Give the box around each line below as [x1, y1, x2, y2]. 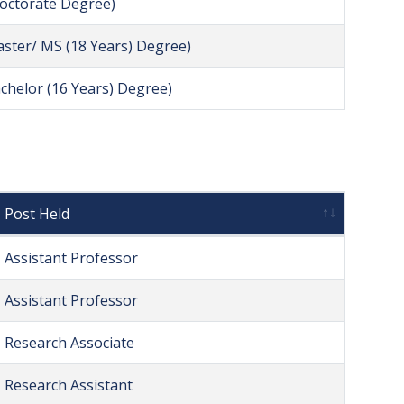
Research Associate [5, 333, 134, 353]
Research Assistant [5, 375, 133, 396]
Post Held [5, 204, 69, 225]
